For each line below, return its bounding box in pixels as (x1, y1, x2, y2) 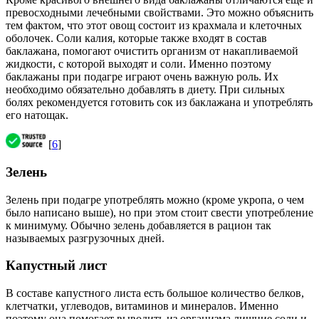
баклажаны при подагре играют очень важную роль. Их (6, 70, 278, 83)
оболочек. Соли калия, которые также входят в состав (6, 32, 267, 45)
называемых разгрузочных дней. (6, 231, 164, 244)
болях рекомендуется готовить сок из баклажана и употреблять (6, 96, 313, 109)
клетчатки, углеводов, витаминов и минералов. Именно (6, 300, 278, 312)
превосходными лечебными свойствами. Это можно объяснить (6, 6, 313, 19)
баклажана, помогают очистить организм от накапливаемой (6, 45, 298, 58)
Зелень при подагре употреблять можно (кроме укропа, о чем (6, 193, 304, 206)
